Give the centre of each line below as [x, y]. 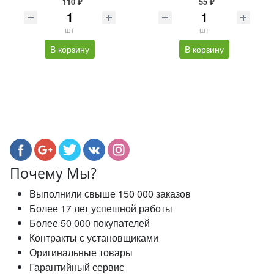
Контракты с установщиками [94, 238]
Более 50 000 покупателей [90, 223]
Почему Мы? [53, 173]
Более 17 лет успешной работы [101, 209]
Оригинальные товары [81, 253]
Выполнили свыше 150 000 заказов [110, 194]
